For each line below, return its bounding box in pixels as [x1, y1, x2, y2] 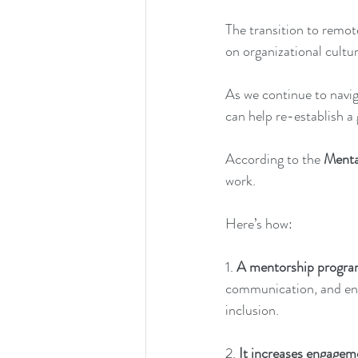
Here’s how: [225, 213, 296, 234]
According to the [225, 148, 320, 169]
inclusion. [225, 299, 282, 320]
